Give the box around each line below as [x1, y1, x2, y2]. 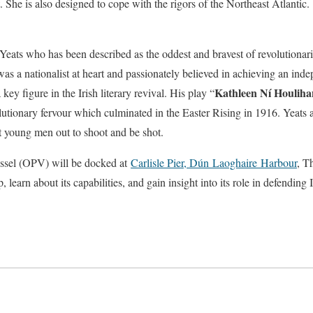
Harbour [257, 154, 297, 170]
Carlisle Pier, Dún [131, 154, 212, 170]
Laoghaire [212, 154, 257, 170]
